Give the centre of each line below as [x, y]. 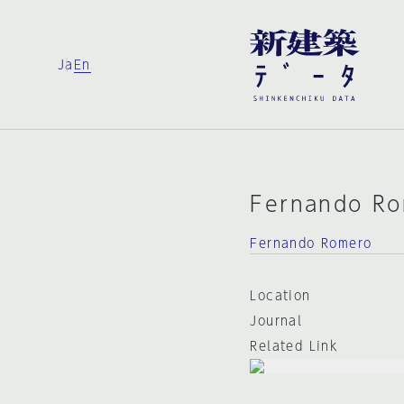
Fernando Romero [311, 243]
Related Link [294, 346]
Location [280, 296]
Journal [276, 321]
